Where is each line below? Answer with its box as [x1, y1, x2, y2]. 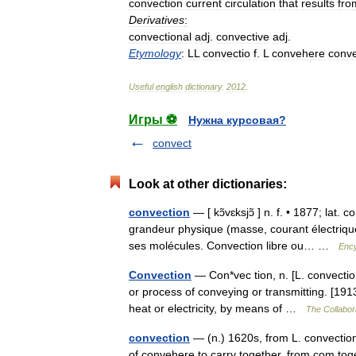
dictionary [185, 82, 222, 91]
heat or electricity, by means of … [129, 302, 306, 315]
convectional [129, 30, 192, 43]
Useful [129, 82, 153, 91]
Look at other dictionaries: [129, 177, 287, 191]
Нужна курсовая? [188, 114, 286, 126]
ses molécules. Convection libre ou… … [129, 239, 339, 252]
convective [216, 30, 269, 43]
